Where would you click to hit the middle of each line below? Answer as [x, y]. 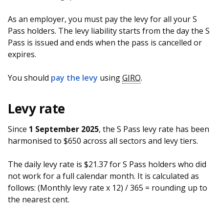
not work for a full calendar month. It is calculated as [103, 176]
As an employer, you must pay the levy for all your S [102, 19]
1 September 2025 [64, 129]
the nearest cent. [40, 200]
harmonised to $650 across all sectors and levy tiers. [103, 141]
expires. [22, 55]
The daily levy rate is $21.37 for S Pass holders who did [107, 164]
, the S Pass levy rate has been [154, 129]
